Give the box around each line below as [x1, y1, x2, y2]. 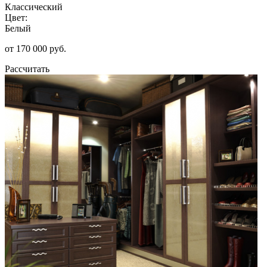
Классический [5, 1, 63, 12]
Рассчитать [5, 63, 49, 74]
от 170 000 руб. [5, 43, 66, 54]
